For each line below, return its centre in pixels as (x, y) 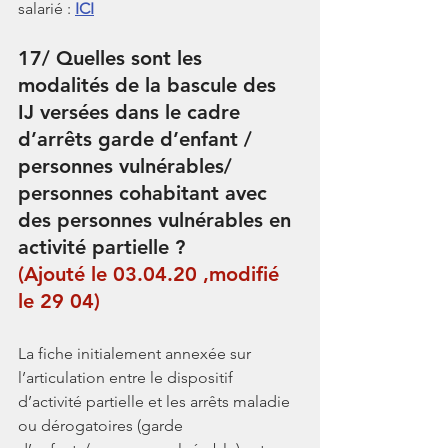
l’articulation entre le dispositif (127, 377)
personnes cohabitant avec (145, 192)
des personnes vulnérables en (157, 219)
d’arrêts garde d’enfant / (138, 138)
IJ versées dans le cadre (132, 111)
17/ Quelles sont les (113, 57)
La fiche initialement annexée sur (136, 353)
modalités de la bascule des (150, 84)
